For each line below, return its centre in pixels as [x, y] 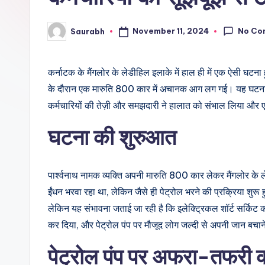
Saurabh [88, 31]
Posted [62, 35]
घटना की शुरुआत [112, 137]
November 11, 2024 [170, 31]
